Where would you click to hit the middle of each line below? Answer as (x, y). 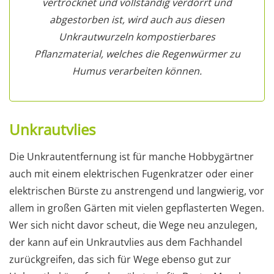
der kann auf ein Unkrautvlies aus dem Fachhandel (126, 242)
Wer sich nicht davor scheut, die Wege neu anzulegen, (133, 225)
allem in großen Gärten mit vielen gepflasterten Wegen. (137, 208)
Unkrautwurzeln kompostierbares (137, 36)
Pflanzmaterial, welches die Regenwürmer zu (137, 54)
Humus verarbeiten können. (137, 71)
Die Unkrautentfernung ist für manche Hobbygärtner (131, 156)
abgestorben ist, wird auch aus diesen (137, 19)
